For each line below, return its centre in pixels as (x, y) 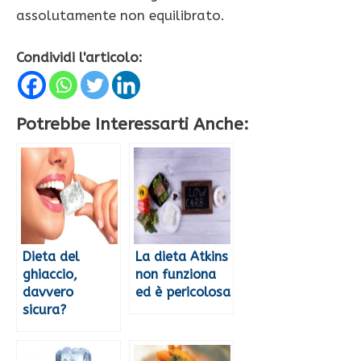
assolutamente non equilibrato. (120, 15)
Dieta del (51, 257)
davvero (48, 293)
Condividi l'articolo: (79, 58)
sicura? (44, 310)
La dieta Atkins (182, 257)
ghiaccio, (50, 275)
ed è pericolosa (183, 293)
